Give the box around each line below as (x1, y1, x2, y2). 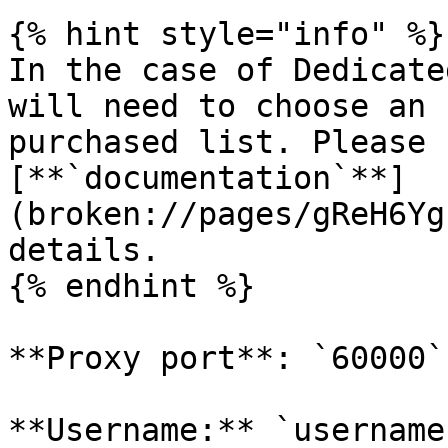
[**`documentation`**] (8, 160, 407, 196)
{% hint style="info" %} (8, 16, 445, 52)
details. (8, 232, 160, 268)
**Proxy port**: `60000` (8, 340, 445, 376)
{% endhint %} (8, 268, 255, 304)
